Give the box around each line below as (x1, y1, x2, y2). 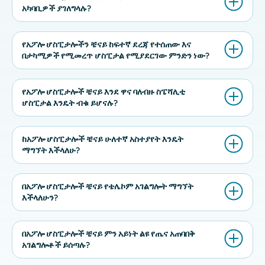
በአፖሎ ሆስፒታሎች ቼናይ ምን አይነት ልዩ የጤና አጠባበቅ (22, 228, 195, 239)
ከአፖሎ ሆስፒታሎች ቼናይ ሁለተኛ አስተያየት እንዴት (22, 134, 183, 144)
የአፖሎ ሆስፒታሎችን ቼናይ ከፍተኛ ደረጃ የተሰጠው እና (22, 39, 191, 50)
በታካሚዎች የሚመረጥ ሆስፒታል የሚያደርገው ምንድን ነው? (22, 50, 209, 61)
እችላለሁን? (22, 192, 58, 203)
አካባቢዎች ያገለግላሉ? (22, 3, 91, 14)
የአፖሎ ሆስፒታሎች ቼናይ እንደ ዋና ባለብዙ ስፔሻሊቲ (22, 86, 185, 97)
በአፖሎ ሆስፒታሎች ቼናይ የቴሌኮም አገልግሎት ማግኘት (22, 181, 193, 192)
